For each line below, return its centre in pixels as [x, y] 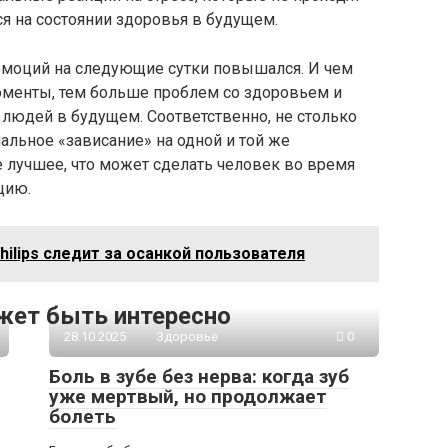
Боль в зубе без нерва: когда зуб [199, 376]
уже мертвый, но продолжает [188, 396]
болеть [82, 416]
